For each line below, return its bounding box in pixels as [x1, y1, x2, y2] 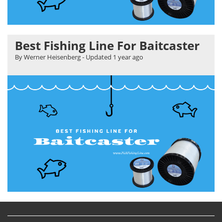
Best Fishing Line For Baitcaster [15, 37, 200, 54]
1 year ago [113, 53, 143, 62]
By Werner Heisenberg [15, 53, 81, 62]
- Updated [81, 53, 113, 62]
